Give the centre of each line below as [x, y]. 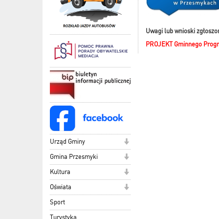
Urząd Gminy [67, 141]
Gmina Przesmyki [74, 156]
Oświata [61, 187]
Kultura [60, 172]
